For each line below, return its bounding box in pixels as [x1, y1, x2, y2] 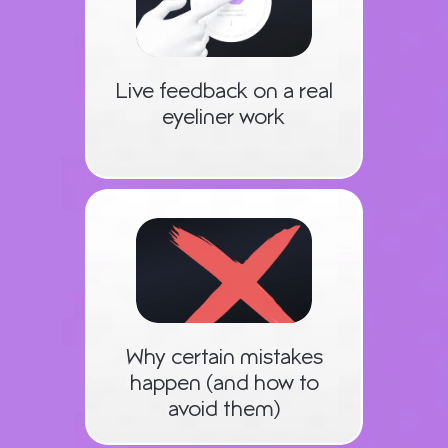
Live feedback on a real [114, 82, 333, 104]
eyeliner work [162, 108, 285, 130]
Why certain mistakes [125, 348, 323, 370]
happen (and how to [129, 374, 319, 396]
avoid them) [168, 400, 280, 422]
